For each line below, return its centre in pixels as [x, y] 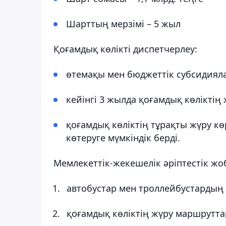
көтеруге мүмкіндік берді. [123, 137]
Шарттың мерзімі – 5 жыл [123, 23]
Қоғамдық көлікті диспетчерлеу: [125, 49]
